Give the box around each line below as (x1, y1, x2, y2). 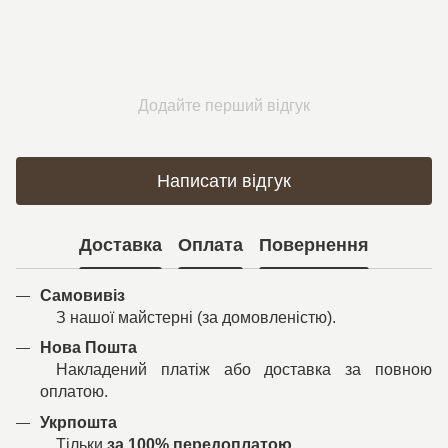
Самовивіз (40, 287, 125, 304)
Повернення (259, 234, 369, 255)
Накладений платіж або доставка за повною (40, 361, 432, 379)
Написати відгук (157, 170, 291, 191)
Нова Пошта (40, 339, 137, 357)
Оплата (178, 234, 243, 255)
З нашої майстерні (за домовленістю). (40, 309, 336, 326)
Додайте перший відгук (138, 97, 310, 114)
